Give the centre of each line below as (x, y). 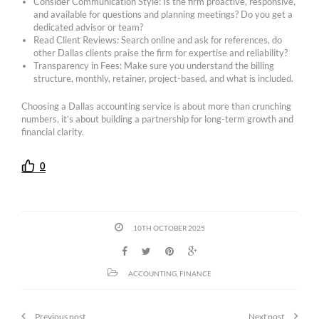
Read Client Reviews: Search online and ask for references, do (158, 40)
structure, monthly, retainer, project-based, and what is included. (164, 78)
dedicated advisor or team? (89, 27)
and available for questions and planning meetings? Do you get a (163, 14)
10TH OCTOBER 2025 (169, 228)
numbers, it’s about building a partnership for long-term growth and (157, 119)
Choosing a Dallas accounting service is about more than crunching (156, 106)
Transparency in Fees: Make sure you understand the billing (154, 65)
